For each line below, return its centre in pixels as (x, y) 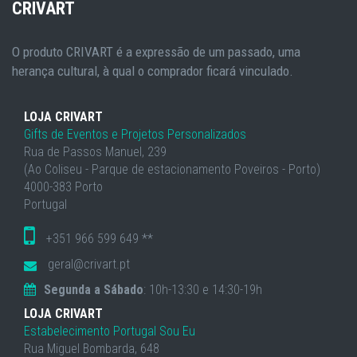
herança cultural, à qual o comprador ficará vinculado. (153, 71)
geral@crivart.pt (87, 264)
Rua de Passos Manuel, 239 (95, 152)
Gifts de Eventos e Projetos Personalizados (135, 134)
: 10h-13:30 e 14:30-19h (203, 290)
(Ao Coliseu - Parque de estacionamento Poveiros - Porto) (172, 169)
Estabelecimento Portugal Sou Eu (110, 331)
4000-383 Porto (63, 187)
